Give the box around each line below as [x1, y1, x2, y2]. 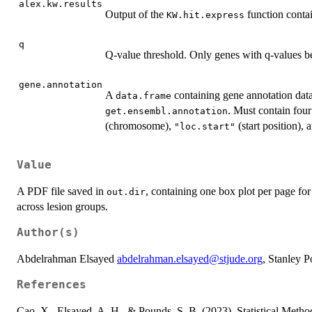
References [17, 279, 86, 291]
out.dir [107, 187, 146, 197]
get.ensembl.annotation [105, 106, 228, 117]
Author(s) [17, 226, 79, 239]
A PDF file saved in [17, 185, 107, 197]
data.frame [116, 91, 171, 102]
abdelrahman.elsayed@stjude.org [117, 253, 263, 265]
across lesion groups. [17, 201, 108, 212]
